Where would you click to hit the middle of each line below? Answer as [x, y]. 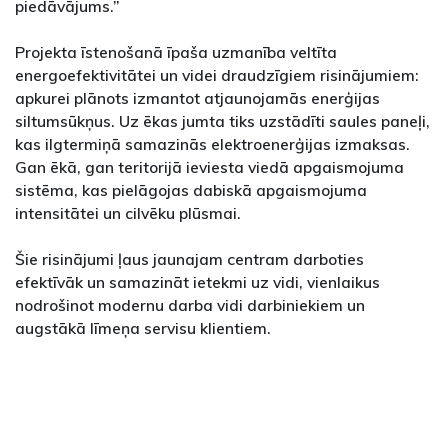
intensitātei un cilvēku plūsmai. [128, 213]
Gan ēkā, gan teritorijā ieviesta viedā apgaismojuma [209, 167]
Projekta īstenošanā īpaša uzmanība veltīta [176, 52]
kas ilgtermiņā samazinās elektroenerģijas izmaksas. [212, 144]
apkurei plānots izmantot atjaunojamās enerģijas [197, 98]
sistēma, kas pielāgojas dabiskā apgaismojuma [191, 190]
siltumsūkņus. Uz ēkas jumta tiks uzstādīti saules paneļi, [222, 121]
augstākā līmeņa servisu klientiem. [143, 328]
